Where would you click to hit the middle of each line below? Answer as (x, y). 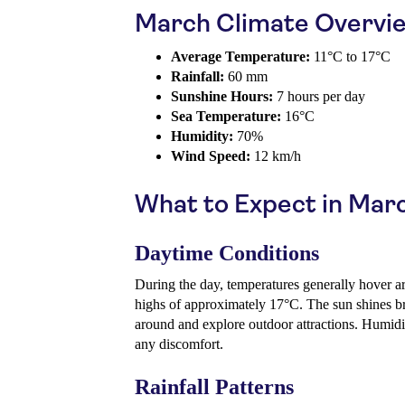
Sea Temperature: (226, 117)
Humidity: (202, 137)
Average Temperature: (240, 57)
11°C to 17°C (350, 57)
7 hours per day (319, 97)
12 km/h (276, 156)
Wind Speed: (211, 156)
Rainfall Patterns (214, 387)
